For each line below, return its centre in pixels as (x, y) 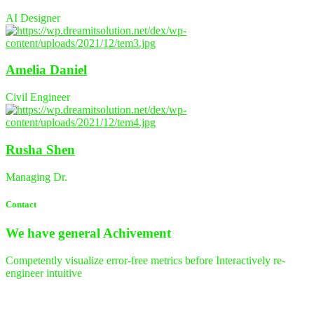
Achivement (137, 233)
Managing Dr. (36, 177)
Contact (21, 204)
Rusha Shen (40, 149)
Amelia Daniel (46, 70)
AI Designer (33, 18)
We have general (54, 233)
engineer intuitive (44, 273)
